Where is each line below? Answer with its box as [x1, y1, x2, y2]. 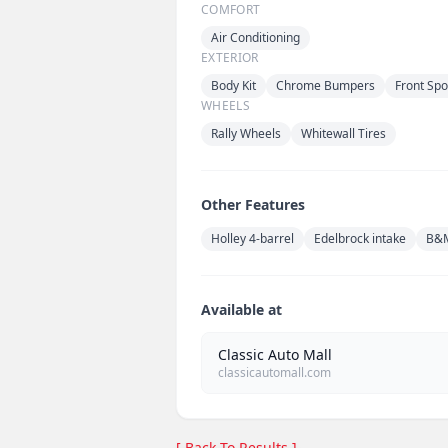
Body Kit [211, 76, 256, 94]
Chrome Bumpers [276, 76, 375, 94]
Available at [201, 299, 282, 319]
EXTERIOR [201, 48, 259, 66]
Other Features [201, 194, 305, 214]
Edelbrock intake [314, 229, 406, 247]
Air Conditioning [211, 28, 300, 46]
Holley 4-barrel [211, 229, 294, 247]
